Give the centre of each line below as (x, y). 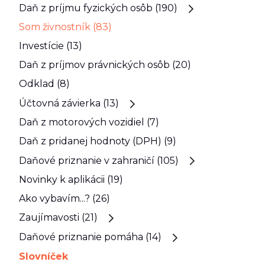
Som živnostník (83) (65, 27)
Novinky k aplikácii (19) (71, 180)
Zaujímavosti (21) (58, 218)
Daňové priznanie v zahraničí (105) (99, 160)
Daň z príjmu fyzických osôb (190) (98, 8)
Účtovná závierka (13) (69, 103)
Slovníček (43, 256)
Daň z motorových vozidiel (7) (89, 122)
